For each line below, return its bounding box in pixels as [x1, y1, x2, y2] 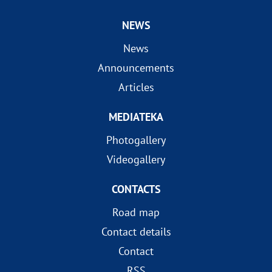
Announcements [98, 61, 174, 75]
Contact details [101, 225, 171, 239]
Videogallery [107, 152, 165, 166]
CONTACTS [111, 182, 161, 196]
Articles [118, 80, 154, 94]
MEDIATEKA [109, 110, 163, 124]
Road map [112, 205, 160, 219]
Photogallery [106, 133, 166, 147]
